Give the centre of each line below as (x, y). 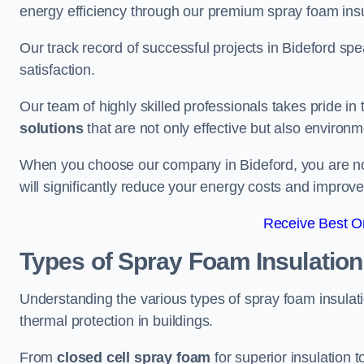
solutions (52, 128)
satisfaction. (57, 70)
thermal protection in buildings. (117, 321)
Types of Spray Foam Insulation (191, 261)
